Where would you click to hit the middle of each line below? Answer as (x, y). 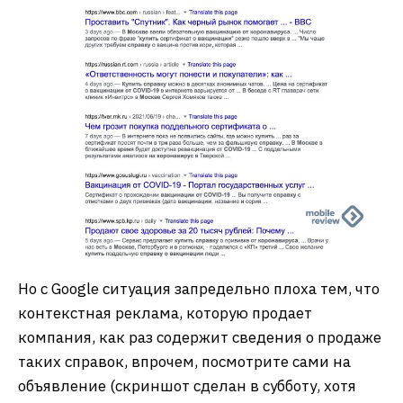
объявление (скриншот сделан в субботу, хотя (187, 386)
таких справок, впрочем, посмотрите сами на (184, 362)
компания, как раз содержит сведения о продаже (200, 338)
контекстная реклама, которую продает (165, 313)
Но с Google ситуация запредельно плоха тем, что (199, 289)
